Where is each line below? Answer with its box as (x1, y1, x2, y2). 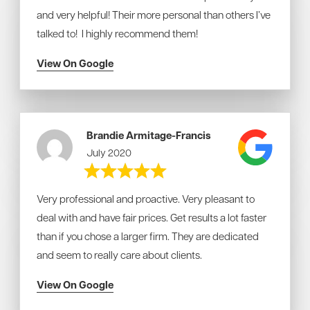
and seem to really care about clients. (37, 248, 202, 262)
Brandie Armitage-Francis (86, 128, 212, 143)
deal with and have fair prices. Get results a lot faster (37, 210, 266, 224)
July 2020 (86, 146, 132, 158)
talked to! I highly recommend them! (37, 26, 198, 40)
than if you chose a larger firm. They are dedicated (37, 229, 259, 243)
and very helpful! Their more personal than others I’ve (37, 8, 271, 21)
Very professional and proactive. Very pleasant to (37, 192, 255, 206)
